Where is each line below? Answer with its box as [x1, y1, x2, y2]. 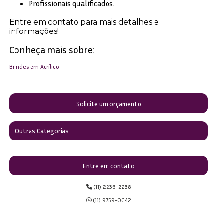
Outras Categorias [15, 126, 69, 135]
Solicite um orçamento [76, 99, 141, 108]
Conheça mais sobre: [9, 44, 95, 55]
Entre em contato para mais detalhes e [9, 17, 159, 27]
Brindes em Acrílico [9, 63, 60, 70]
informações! [9, 27, 59, 36]
